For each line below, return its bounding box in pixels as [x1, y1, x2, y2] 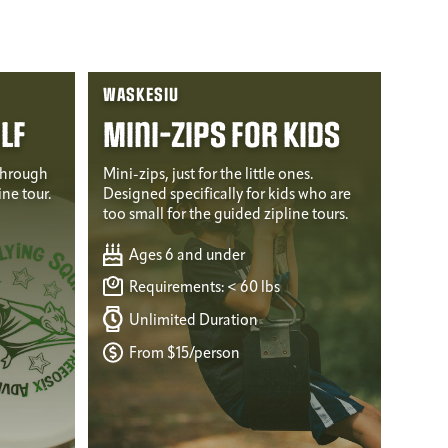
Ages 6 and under [126, 248, 245, 265]
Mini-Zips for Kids [103, 115, 340, 158]
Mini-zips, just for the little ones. [103, 167, 313, 184]
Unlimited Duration [126, 312, 258, 329]
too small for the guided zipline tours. [103, 207, 348, 224]
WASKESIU [103, 84, 179, 108]
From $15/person [126, 346, 240, 363]
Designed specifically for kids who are [103, 187, 351, 204]
